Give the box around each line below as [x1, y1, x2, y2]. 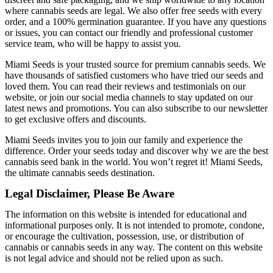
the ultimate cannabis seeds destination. [5, 168, 155, 179]
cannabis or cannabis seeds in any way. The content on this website [5, 242, 263, 253]
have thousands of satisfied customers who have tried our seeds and [5, 70, 263, 81]
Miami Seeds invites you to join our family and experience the [5, 135, 243, 146]
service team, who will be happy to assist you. [5, 38, 181, 49]
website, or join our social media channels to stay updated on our [5, 92, 253, 103]
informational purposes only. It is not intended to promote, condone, [5, 220, 264, 231]
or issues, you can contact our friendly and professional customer [5, 27, 253, 38]
